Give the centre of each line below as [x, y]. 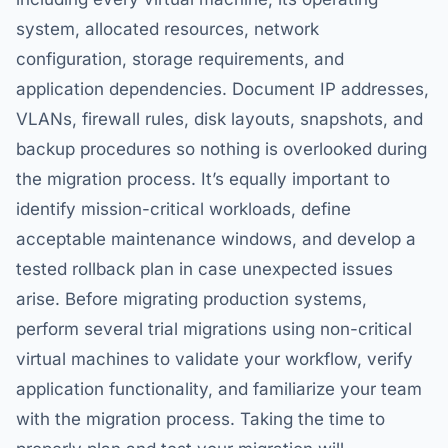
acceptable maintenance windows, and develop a [216, 239]
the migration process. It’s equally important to [203, 179]
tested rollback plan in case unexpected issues [204, 269]
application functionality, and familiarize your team [219, 389]
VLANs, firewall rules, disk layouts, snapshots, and [219, 119]
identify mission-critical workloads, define [183, 209]
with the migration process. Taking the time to [200, 419]
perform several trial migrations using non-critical [214, 329]
